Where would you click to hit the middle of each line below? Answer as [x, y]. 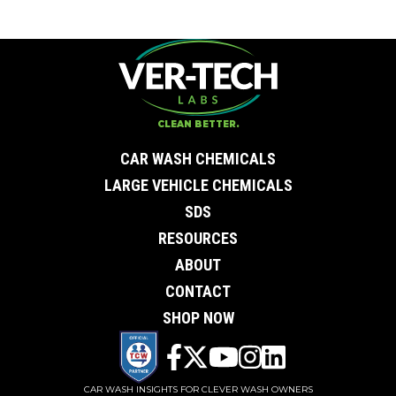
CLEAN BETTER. [198, 125]
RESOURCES [198, 239]
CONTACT [198, 292]
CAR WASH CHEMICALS [198, 159]
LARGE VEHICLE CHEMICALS [198, 186]
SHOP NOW [198, 318]
